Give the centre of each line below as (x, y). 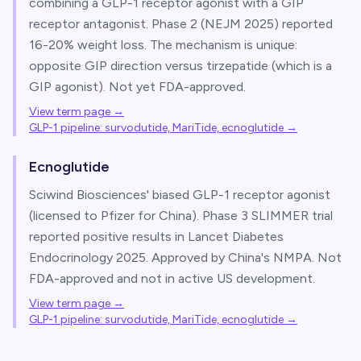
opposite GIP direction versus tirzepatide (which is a (180, 66)
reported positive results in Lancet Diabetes (156, 237)
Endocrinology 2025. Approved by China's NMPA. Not (185, 257)
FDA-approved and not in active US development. (172, 278)
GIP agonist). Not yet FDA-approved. (137, 87)
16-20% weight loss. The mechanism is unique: (163, 45)
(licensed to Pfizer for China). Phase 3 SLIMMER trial (181, 216)
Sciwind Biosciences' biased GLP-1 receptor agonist (180, 195)
